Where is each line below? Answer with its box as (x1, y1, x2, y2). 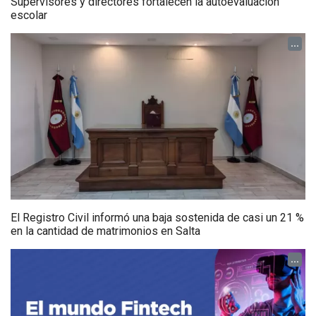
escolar (11, 8, 47, 23)
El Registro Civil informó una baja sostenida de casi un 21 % (11, 210, 304, 224)
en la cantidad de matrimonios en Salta (11, 224, 200, 238)
